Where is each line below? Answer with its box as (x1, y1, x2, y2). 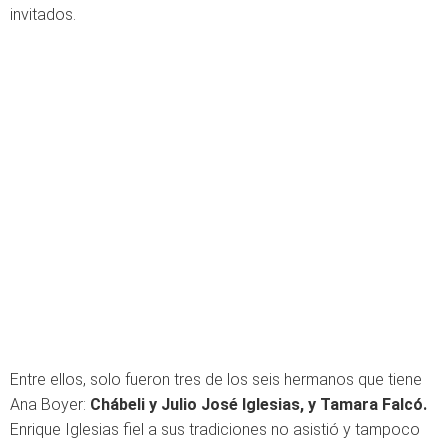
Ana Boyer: (10, 395, 90, 414)
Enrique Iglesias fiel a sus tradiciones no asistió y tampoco (10, 420, 420, 439)
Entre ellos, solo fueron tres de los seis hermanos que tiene (10, 370, 422, 389)
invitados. (10, 5, 76, 24)
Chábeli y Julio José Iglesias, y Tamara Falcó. (90, 395, 427, 414)
